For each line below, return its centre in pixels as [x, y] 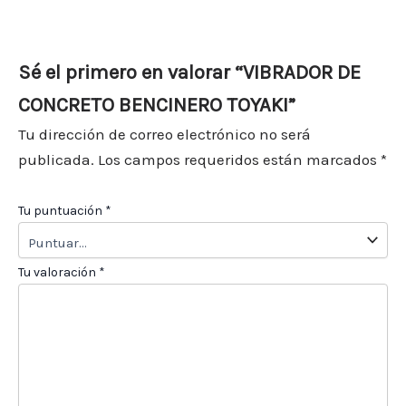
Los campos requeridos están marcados [239, 159]
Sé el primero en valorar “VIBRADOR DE [189, 72]
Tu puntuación [62, 210]
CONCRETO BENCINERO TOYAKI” [157, 105]
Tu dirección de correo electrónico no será [164, 134]
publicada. [56, 159]
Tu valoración [58, 272]
